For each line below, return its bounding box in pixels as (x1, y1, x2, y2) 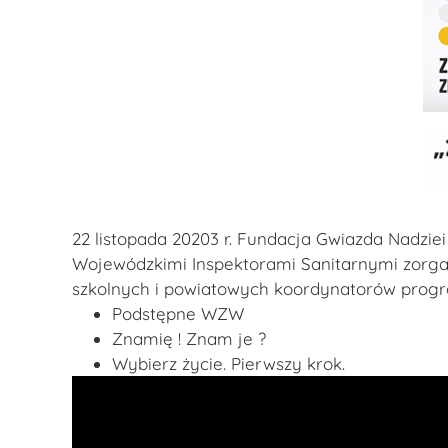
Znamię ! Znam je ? (112, 328, 266, 349)
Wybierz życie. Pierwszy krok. (112, 353, 345, 374)
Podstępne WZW (112, 303, 244, 324)
